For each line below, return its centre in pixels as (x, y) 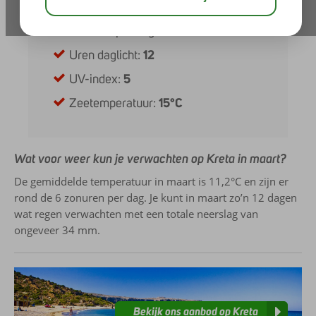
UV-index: (97, 79)
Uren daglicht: (107, 55)
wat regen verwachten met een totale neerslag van (136, 214)
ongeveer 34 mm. (57, 230)
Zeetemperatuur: (114, 103)
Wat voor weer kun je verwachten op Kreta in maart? (150, 159)
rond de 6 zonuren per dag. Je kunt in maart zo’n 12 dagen (156, 197)
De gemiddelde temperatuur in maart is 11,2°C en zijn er (151, 181)
